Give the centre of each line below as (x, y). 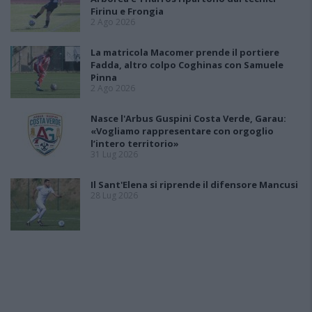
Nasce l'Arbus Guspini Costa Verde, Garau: (188, 119)
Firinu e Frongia (127, 11)
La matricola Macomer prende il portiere (185, 53)
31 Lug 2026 (114, 155)
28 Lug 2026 (114, 196)
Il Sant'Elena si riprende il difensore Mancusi (194, 185)
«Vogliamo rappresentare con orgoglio (182, 131)
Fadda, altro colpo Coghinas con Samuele (187, 65)
